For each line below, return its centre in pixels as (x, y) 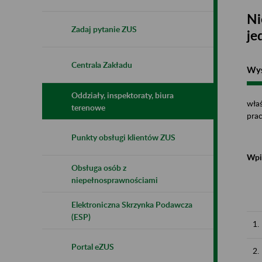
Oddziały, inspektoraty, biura (123, 95)
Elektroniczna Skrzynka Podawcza (132, 204)
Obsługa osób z (99, 167)
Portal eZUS (93, 246)
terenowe (88, 107)
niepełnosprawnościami (115, 180)
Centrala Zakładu (102, 64)
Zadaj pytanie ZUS (104, 29)
